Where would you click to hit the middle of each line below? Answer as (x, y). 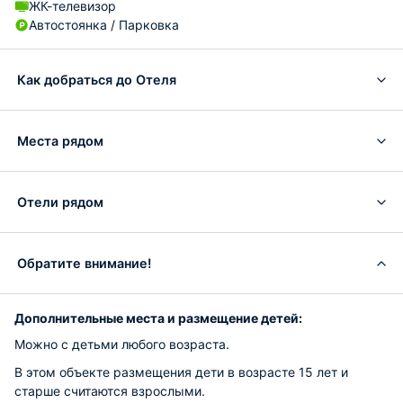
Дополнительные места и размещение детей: (158, 318)
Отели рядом (60, 201)
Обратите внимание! (84, 263)
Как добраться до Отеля (97, 79)
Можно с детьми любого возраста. (122, 344)
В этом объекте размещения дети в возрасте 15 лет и (181, 372)
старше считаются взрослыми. (110, 391)
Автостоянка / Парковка (104, 25)
